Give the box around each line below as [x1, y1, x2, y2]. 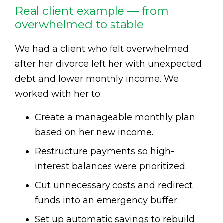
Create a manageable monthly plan [35, 112, 195, 123]
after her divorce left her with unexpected [15, 58, 202, 70]
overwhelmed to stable [15, 17, 144, 32]
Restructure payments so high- [35, 146, 174, 157]
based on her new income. [35, 127, 153, 138]
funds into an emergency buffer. [35, 195, 179, 206]
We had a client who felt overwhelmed [15, 43, 189, 55]
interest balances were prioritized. [35, 161, 187, 172]
